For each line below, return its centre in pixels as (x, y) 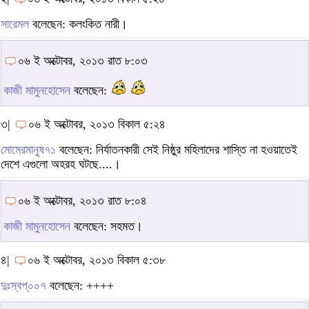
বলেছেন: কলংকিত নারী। (78, 24)
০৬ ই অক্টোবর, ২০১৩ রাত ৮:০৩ (83, 60)
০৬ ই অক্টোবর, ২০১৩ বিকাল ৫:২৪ (97, 124)
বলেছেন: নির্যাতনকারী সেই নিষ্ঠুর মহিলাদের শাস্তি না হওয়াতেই (177, 149)
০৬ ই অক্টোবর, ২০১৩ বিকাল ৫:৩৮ (97, 260)
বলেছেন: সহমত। (107, 226)
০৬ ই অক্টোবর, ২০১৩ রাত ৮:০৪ (82, 200)
